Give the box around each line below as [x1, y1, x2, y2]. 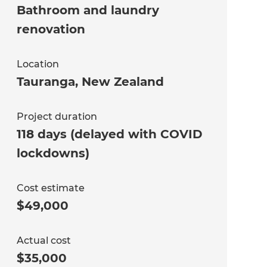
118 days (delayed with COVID [16, 127, 203, 142]
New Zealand [81, 74, 164, 89]
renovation [16, 22, 85, 37]
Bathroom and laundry [16, 3, 159, 18]
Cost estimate [16, 182, 85, 194]
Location [16, 58, 59, 70]
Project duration [16, 111, 97, 123]
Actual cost [16, 235, 71, 247]
